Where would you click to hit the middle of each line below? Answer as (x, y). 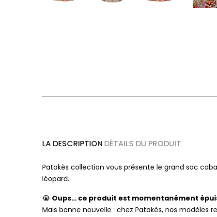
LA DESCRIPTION (72, 143)
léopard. (56, 178)
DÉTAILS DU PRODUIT (143, 143)
